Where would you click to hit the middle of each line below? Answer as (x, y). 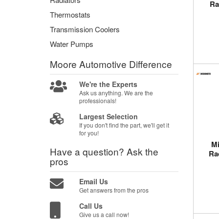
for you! (89, 133)
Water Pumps (72, 44)
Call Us (91, 206)
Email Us (94, 181)
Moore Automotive (89, 64)
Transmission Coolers (85, 29)
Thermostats (70, 14)
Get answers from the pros (114, 190)
